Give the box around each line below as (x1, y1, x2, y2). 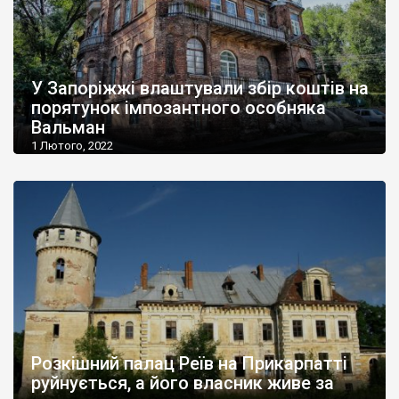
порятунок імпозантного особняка (31, 97, 326, 119)
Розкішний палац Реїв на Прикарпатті (31, 352, 347, 374)
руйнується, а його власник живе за (31, 371, 334, 394)
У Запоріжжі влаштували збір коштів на (31, 77, 369, 100)
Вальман (31, 117, 105, 139)
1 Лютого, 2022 (31, 139, 113, 153)
